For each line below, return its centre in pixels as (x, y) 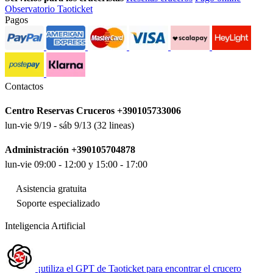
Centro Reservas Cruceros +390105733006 (93, 111)
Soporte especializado (57, 204)
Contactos (24, 87)
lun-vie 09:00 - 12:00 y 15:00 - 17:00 (76, 165)
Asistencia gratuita (50, 189)
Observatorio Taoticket (49, 9)
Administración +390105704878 (70, 150)
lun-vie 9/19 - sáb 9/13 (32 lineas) (69, 126)
